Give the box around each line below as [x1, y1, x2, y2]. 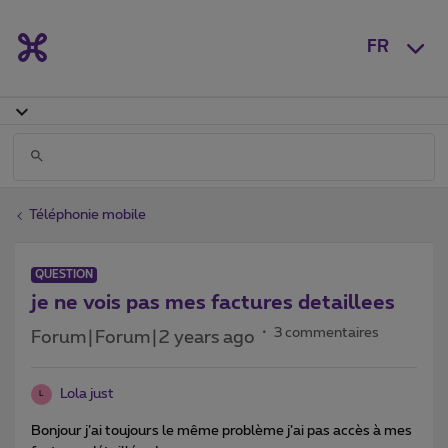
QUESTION [35, 268, 93, 280]
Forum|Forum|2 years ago [31, 328, 255, 347]
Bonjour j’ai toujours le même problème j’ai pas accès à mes [31, 423, 412, 438]
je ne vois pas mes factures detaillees [31, 292, 395, 313]
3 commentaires [274, 325, 379, 340]
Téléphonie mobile [29, 207, 146, 222]
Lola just [60, 386, 114, 401]
